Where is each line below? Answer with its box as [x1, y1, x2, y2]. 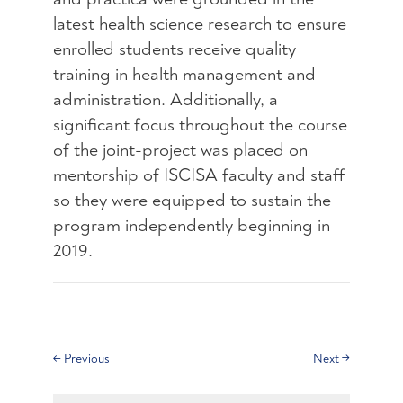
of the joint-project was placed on [52, 139, 308, 162]
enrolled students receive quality [52, 38, 296, 61]
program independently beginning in [52, 214, 330, 237]
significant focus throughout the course [52, 113, 347, 137]
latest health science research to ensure [52, 13, 346, 36]
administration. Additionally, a [52, 88, 278, 112]
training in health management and [52, 63, 316, 86]
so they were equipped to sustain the [52, 189, 331, 212]
